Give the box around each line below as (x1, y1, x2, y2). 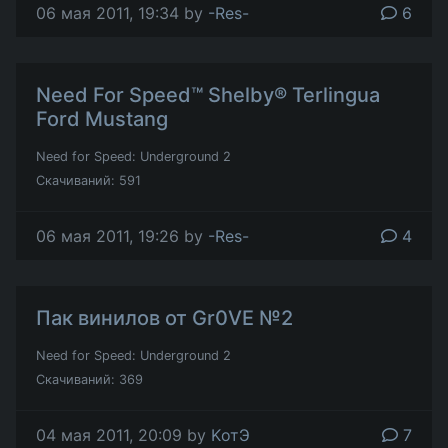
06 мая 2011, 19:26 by (36, 226, 208, 246)
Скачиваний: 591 (36, 173, 141, 188)
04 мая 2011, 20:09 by (36, 425, 211, 445)
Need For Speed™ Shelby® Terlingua (36, 83, 380, 107)
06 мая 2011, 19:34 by (36, 3, 208, 23)
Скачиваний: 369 (36, 372, 143, 387)
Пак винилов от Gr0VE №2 (36, 306, 293, 330)
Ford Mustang (36, 107, 168, 131)
